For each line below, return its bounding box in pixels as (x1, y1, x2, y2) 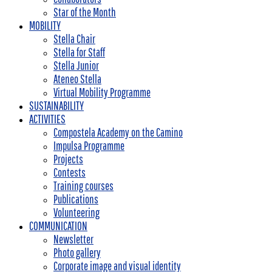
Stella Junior (53, 59, 99, 72)
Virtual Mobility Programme (53, 86, 151, 99)
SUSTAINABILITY (29, 99, 84, 112)
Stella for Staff (53, 46, 105, 59)
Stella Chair (53, 32, 95, 46)
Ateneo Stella (53, 72, 101, 86)
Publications (53, 192, 98, 206)
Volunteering (53, 206, 100, 219)
